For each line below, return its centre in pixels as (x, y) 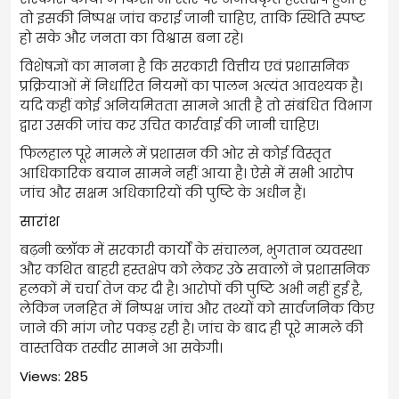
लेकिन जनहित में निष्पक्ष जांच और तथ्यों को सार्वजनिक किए (197, 308)
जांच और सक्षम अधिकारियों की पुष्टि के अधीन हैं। (163, 192)
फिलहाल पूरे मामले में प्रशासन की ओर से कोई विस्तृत (175, 153)
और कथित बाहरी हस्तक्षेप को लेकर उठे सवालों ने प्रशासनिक (195, 269)
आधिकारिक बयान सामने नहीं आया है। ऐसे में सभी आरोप (187, 173)
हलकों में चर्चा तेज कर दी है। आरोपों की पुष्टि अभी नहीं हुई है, (191, 289)
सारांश (40, 221)
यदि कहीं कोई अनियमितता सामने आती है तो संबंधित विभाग (196, 105)
